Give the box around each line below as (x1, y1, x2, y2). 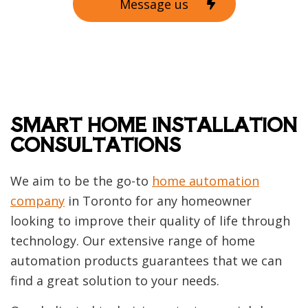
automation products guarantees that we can (10, 252, 282, 269)
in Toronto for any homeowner (65, 192, 252, 209)
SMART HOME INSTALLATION (10, 110, 297, 137)
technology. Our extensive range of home (10, 232, 255, 249)
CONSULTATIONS (10, 130, 181, 157)
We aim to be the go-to (10, 172, 152, 189)
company (10, 192, 65, 209)
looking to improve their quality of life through (10, 212, 290, 229)
